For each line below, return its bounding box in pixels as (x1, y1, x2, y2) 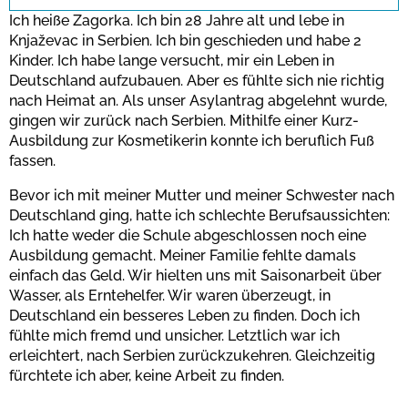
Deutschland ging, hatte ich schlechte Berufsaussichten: (9, 207, 390, 225)
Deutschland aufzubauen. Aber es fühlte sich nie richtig (9, 72, 384, 90)
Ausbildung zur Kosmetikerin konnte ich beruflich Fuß (9, 132, 374, 150)
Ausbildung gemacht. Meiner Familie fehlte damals (9, 247, 356, 265)
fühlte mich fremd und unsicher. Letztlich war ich (9, 327, 340, 345)
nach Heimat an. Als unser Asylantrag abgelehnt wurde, (9, 92, 387, 110)
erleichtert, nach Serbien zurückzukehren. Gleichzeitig (9, 347, 375, 365)
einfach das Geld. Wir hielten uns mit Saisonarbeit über (9, 267, 382, 285)
